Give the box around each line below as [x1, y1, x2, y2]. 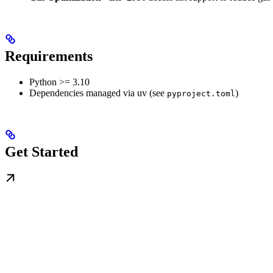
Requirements [5, 48, 93, 65]
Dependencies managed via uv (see [29, 88, 167, 99]
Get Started [5, 143, 78, 160]
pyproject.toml [167, 89, 235, 99]
